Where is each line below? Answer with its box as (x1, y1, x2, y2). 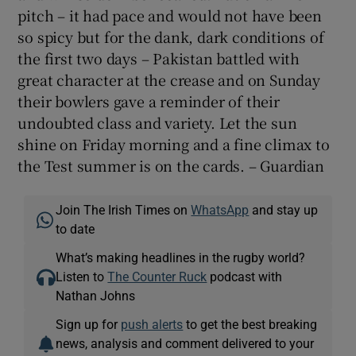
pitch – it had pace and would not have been (17, 4, 322, 25)
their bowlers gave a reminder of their (17, 90, 280, 111)
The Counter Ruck (107, 269, 207, 283)
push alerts (121, 317, 184, 331)
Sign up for (56, 317, 122, 331)
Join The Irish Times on (56, 203, 192, 216)
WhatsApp (191, 203, 250, 216)
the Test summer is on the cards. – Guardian (17, 154, 324, 176)
